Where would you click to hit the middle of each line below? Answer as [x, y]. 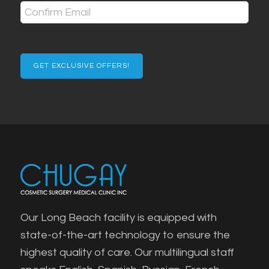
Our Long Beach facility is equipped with [118, 217]
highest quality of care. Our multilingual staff [127, 252]
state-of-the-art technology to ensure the [125, 235]
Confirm [37, 35]
